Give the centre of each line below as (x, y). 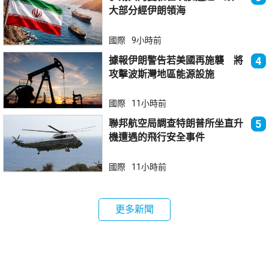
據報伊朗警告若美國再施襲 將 (176, 60)
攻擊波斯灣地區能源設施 (162, 74)
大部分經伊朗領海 (147, 11)
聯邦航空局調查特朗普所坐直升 (176, 124)
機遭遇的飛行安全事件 (157, 138)
